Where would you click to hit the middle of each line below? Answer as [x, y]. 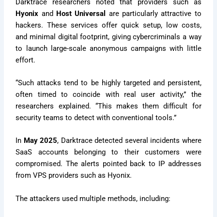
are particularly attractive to [154, 13]
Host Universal [81, 13]
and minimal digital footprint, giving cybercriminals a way [108, 37]
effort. [26, 60]
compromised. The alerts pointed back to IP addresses [108, 164]
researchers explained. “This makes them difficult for [108, 106]
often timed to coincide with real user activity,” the [108, 95]
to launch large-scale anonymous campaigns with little [108, 48]
